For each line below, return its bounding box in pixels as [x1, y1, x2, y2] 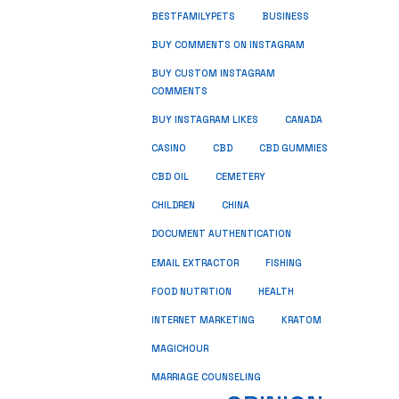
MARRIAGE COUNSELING [151, 371, 261, 383]
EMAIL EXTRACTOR [151, 257, 239, 269]
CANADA [285, 114, 322, 126]
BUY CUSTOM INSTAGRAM [151, 68, 275, 79]
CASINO [151, 142, 186, 154]
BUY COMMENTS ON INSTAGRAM [151, 39, 305, 51]
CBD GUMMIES [259, 142, 328, 154]
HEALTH [258, 286, 294, 297]
